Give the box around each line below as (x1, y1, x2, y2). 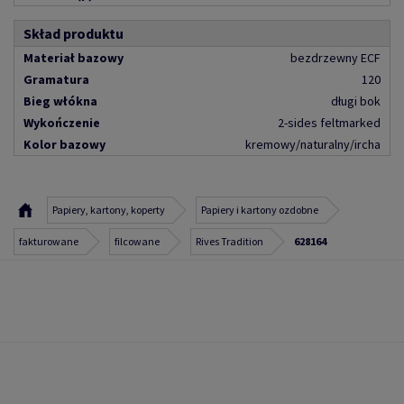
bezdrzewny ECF (290, 50, 381, 66)
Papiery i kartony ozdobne (201, 203, 318, 216)
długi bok (331, 93, 381, 109)
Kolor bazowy (23, 136, 106, 152)
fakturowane (19, 234, 78, 248)
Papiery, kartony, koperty (52, 203, 165, 216)
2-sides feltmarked (278, 115, 381, 131)
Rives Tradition (196, 234, 263, 248)
